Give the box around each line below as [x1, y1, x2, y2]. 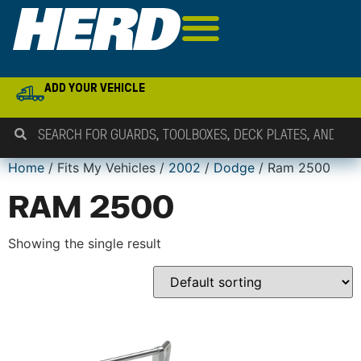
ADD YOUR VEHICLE [44, 81, 146, 94]
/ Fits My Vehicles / [44, 160, 168, 176]
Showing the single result [8, 235, 161, 251]
